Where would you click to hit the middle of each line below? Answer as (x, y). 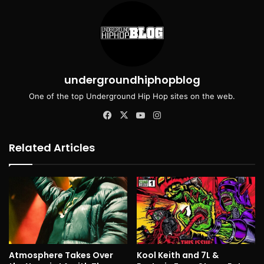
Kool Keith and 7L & (178, 255)
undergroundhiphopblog (132, 80)
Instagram (184, 115)
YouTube (165, 115)
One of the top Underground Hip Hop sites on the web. (132, 96)
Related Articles (52, 148)
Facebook (134, 115)
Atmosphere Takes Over (61, 255)
